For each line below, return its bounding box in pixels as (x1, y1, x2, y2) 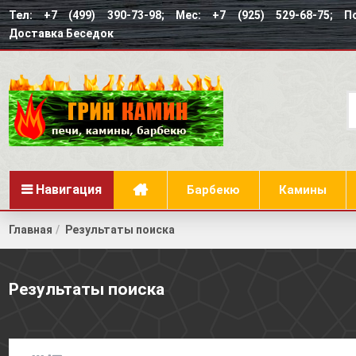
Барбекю (186, 182, 240, 197)
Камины (278, 182, 327, 197)
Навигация (35, 182, 102, 197)
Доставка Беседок (8, 27, 114, 40)
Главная (8, 223, 52, 236)
